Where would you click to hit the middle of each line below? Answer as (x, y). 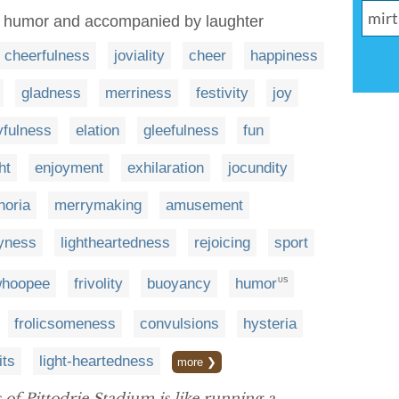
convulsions (179, 324)
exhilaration (166, 168)
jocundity (258, 168)
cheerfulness (47, 56)
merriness (138, 93)
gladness (51, 93)
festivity (222, 93)
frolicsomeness (65, 324)
